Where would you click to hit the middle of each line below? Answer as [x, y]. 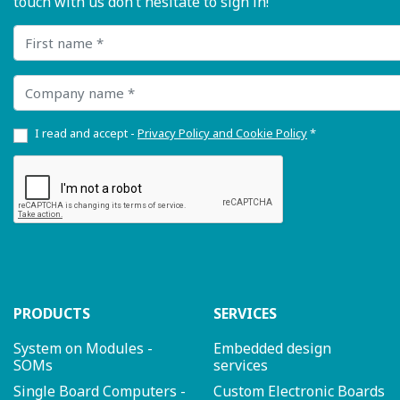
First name [48, 33]
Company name [64, 83]
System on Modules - [83, 349]
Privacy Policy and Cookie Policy [222, 133]
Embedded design [272, 349]
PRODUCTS [52, 314]
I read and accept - [86, 133]
